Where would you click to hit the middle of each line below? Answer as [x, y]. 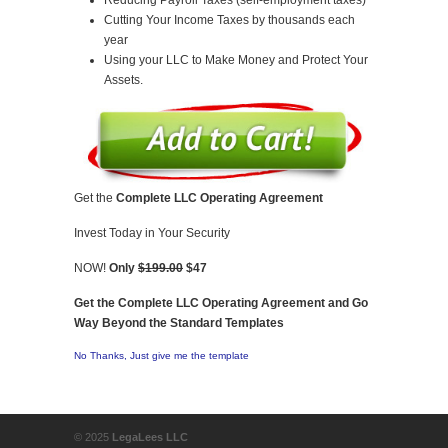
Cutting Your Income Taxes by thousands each [229, 19]
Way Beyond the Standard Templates [179, 322]
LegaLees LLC [150, 436]
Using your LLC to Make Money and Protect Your [236, 59]
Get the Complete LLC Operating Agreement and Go [221, 302]
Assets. [123, 79]
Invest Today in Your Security [152, 232]
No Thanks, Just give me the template [161, 355]
